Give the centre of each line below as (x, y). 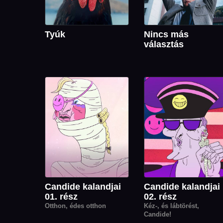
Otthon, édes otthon (75, 206)
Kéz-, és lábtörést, (171, 206)
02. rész (160, 196)
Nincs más (166, 35)
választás (164, 45)
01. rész (61, 196)
